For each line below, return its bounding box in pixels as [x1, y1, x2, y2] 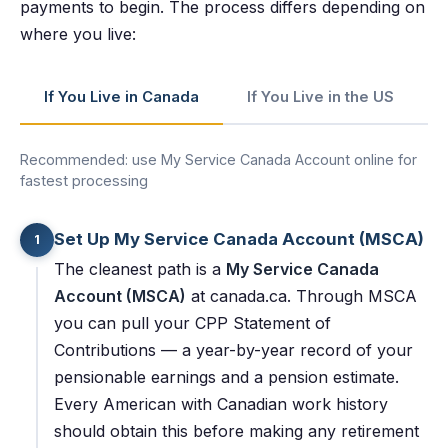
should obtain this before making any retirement [54, 420, 419, 441]
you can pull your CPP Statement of [54, 312, 331, 333]
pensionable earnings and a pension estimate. [54, 366, 399, 387]
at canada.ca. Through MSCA [186, 285, 417, 306]
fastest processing [20, 171, 148, 189]
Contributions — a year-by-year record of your [54, 339, 413, 360]
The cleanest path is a [54, 258, 226, 279]
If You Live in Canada [44, 87, 199, 106]
